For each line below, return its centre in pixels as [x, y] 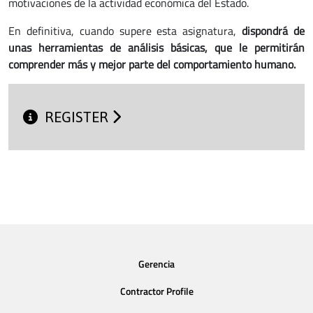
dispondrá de [274, 31]
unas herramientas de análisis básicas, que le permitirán [156, 48]
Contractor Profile [156, 292]
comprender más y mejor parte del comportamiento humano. [152, 64]
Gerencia [156, 264]
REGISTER [79, 117]
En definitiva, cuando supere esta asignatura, [125, 31]
